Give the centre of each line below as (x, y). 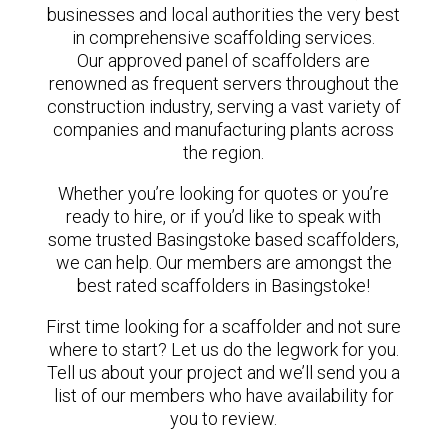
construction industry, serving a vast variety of (223, 106)
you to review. (224, 418)
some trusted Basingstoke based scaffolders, (224, 239)
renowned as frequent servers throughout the (223, 83)
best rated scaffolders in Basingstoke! (224, 285)
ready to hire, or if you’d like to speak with (224, 216)
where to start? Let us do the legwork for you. (223, 349)
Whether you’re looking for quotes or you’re (224, 193)
